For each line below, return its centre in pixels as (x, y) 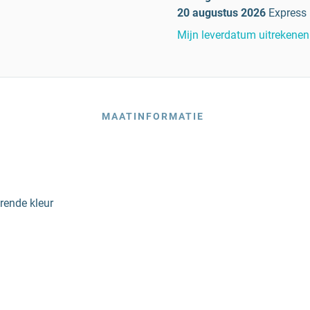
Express (288, 13)
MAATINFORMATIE (153, 116)
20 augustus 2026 (221, 13)
